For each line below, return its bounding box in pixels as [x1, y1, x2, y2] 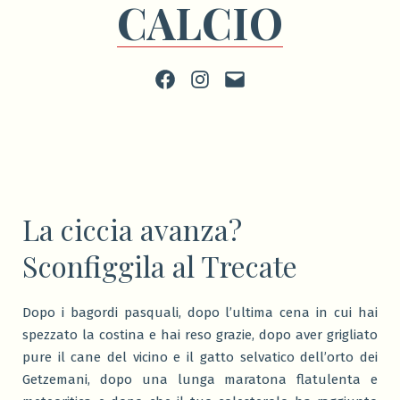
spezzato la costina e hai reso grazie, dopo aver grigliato [22, 327, 378, 344]
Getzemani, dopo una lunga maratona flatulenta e [22, 371, 378, 388]
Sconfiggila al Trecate [22, 246, 297, 286]
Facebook [152, 70, 212, 86]
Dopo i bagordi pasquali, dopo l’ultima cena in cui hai [22, 304, 378, 321]
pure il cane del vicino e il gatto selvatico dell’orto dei [22, 349, 378, 366]
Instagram [187, 70, 252, 86]
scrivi [222, 70, 253, 86]
